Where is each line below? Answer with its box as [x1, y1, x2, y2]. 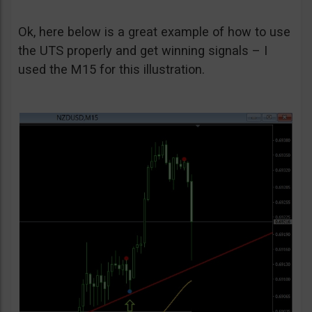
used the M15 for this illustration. [18, 62, 205, 77]
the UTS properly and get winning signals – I [18, 43, 267, 58]
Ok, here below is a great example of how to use [18, 24, 290, 40]
